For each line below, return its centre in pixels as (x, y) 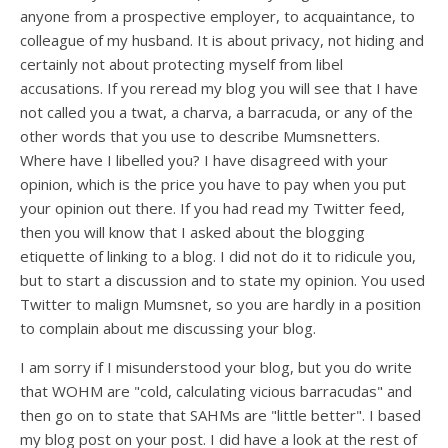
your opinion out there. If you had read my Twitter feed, (212, 208)
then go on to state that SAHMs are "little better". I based (220, 415)
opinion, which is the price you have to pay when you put (213, 184)
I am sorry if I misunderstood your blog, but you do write (216, 367)
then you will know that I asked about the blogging (192, 232)
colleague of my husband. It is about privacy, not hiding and (222, 40)
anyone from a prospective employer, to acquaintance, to (217, 16)
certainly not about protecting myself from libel (181, 64)
